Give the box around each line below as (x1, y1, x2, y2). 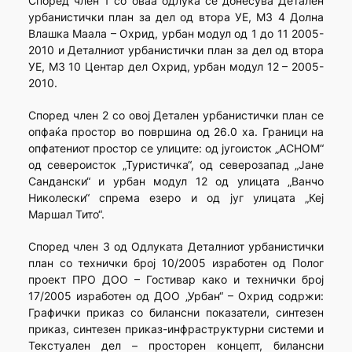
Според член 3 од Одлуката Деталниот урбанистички (27, 240, 324, 254)
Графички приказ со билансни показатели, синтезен (27, 306, 324, 320)
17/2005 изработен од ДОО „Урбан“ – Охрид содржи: (27, 289, 324, 303)
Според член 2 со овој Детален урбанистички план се (27, 108, 324, 123)
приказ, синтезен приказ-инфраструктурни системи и (27, 322, 324, 336)
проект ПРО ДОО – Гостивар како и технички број (27, 273, 324, 287)
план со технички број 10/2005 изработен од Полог (27, 256, 324, 270)
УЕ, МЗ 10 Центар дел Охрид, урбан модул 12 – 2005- (27, 60, 324, 74)
